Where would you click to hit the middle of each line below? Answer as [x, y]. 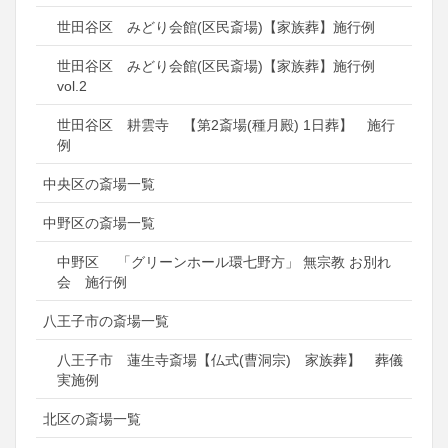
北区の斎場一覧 [92, 419]
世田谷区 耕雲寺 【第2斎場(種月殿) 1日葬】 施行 [226, 125]
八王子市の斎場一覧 [106, 321]
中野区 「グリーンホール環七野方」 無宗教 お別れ [224, 262]
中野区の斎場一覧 [99, 223]
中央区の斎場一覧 [99, 184]
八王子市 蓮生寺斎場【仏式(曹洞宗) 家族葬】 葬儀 [230, 360]
